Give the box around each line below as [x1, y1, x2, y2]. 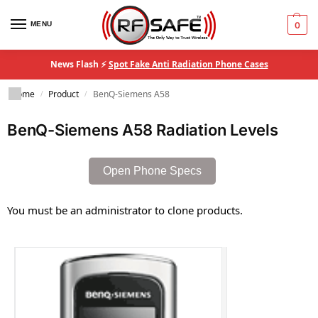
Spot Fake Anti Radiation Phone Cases [108, 58, 268, 70]
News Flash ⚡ [50, 58, 109, 70]
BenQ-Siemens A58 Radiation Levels [7, 121, 278, 139]
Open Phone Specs [102, 165, 202, 177]
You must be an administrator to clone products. [7, 203, 243, 217]
